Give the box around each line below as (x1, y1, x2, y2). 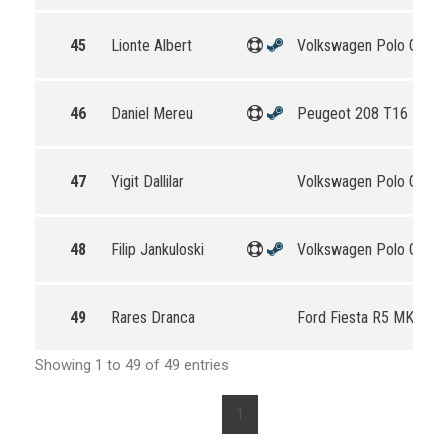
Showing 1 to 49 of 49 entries (35, 356, 229, 374)
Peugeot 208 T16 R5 (297, 104, 429, 123)
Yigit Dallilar (111, 172, 184, 191)
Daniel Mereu (111, 104, 193, 123)
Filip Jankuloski (111, 240, 204, 259)
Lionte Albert (111, 36, 192, 55)
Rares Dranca (111, 308, 195, 327)
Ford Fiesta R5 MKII (297, 308, 422, 327)
